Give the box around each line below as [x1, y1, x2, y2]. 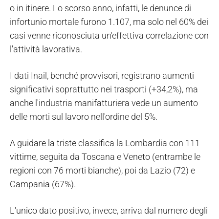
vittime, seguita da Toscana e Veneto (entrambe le [10, 152, 200, 162]
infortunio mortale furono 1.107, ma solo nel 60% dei [10, 17, 208, 27]
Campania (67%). [10, 179, 76, 190]
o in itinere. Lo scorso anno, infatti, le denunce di [10, 3, 191, 14]
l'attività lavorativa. [10, 44, 82, 55]
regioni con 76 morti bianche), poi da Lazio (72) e [10, 165, 195, 176]
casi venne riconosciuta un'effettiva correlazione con [10, 30, 209, 41]
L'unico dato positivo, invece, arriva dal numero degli [10, 205, 208, 216]
